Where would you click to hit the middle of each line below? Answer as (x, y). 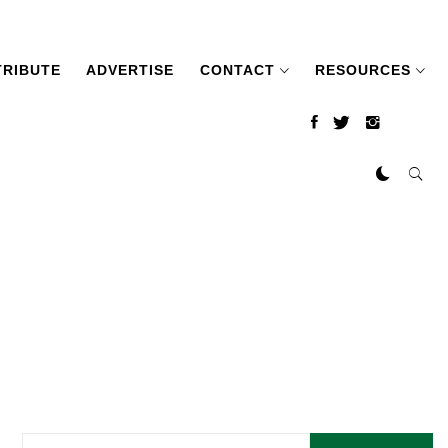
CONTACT (237, 70)
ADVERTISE (130, 70)
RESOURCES (363, 70)
